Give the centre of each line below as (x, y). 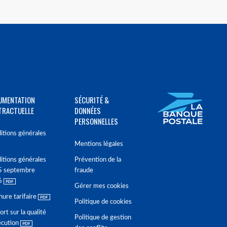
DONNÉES (88, 110)
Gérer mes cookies (102, 186)
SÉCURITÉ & (92, 100)
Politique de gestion (103, 218)
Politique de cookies (103, 202)
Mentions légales (99, 144)
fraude (84, 171)
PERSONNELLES (96, 121)
